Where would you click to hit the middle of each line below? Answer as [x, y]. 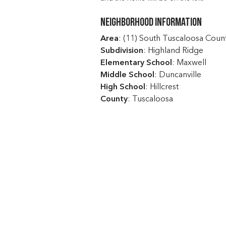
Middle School [127, 75]
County [114, 99]
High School [123, 87]
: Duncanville [178, 75]
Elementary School [136, 63]
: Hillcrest [162, 87]
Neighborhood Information [151, 23]
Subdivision [122, 51]
